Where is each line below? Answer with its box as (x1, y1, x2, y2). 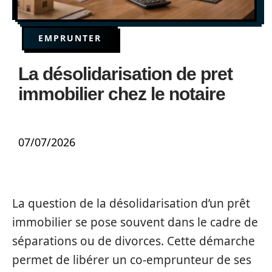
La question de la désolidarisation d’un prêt (12, 195, 250, 211)
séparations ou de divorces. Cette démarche (12, 233, 255, 249)
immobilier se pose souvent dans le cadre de (12, 214, 258, 230)
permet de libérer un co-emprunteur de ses (12, 252, 251, 268)
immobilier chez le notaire (18, 84, 225, 104)
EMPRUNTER (38, 32, 101, 44)
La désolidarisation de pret (18, 64, 233, 84)
